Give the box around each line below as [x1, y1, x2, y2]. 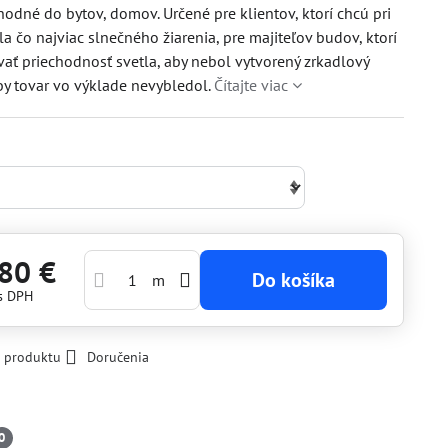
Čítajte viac [214, 75, 289, 95]
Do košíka [264, 267, 335, 293]
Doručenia [87, 348, 150, 366]
